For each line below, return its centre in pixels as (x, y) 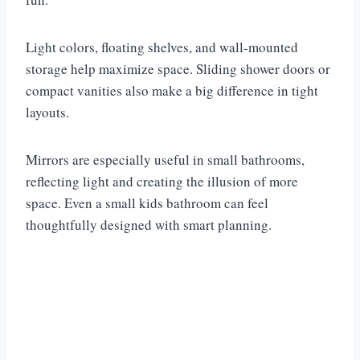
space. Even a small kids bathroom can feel (147, 202)
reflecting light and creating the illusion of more (162, 181)
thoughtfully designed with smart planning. (149, 224)
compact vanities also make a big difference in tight (172, 90)
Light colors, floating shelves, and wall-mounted (162, 47)
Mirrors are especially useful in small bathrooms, (165, 159)
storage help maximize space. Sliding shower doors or (178, 68)
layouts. (47, 112)
